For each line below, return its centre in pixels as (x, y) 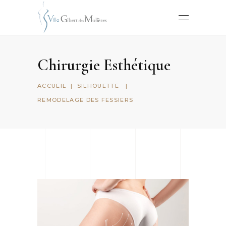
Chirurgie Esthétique (104, 65)
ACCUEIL (52, 86)
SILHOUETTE (98, 86)
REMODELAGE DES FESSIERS (86, 100)
